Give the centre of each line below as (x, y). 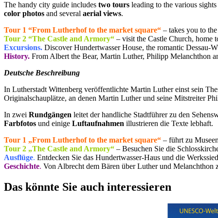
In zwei (16, 115)
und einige (54, 124)
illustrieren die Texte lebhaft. (169, 124)
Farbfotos (20, 124)
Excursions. (23, 48)
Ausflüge (18, 158)
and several (64, 14)
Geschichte (22, 166)
